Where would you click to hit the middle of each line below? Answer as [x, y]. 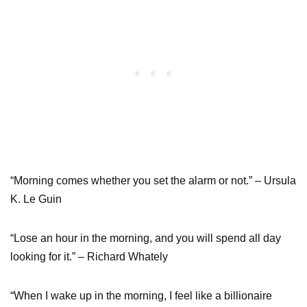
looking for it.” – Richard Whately [89, 256]
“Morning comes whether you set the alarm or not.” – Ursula [153, 180]
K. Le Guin [36, 199]
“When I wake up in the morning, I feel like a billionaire [141, 295]
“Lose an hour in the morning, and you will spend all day [146, 238]
